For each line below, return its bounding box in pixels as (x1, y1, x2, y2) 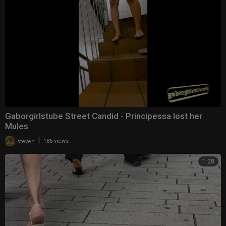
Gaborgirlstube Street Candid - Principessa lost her (5, 111, 202, 122)
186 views (43, 138, 69, 145)
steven (16, 138, 35, 145)
